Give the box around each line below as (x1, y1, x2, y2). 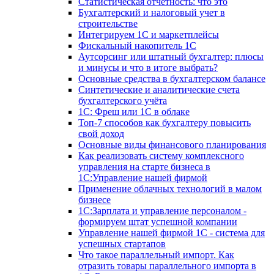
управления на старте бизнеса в (78, 161, 210, 172)
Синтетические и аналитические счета (78, 84, 240, 95)
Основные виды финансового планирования (78, 139, 266, 150)
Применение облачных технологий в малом (78, 183, 262, 194)
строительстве (78, 18, 138, 29)
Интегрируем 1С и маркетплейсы (78, 29, 219, 40)
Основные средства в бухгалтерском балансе (78, 73, 265, 84)
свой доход (78, 128, 124, 139)
